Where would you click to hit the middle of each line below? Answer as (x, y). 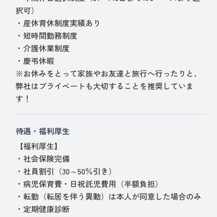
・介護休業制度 (43, 48)
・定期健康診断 (43, 209)
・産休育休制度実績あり (58, 23)
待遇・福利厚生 (43, 131)
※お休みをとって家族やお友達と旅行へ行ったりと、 (109, 73)
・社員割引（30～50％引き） (66, 171)
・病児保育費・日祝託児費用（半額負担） (89, 183)
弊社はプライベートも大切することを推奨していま (105, 85)
